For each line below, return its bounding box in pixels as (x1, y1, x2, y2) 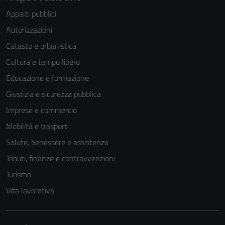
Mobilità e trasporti (6, 120, 69, 132)
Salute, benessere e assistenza (6, 136, 108, 148)
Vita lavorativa (6, 184, 54, 196)
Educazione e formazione (6, 72, 89, 84)
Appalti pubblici (6, 8, 56, 20)
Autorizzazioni (6, 24, 52, 36)
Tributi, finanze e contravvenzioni (6, 152, 115, 164)
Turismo (6, 168, 31, 180)
